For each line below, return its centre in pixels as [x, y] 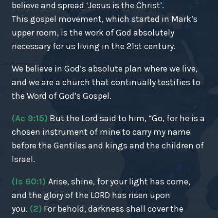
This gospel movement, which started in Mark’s [105, 19]
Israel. [23, 159]
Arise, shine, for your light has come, [119, 182]
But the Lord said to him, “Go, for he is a [127, 118]
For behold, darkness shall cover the [114, 209]
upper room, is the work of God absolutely [93, 33]
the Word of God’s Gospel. [62, 96]
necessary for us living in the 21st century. [94, 46]
